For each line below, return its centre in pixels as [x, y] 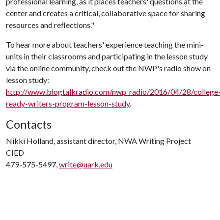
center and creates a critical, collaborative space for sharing [106, 13]
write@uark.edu [86, 164]
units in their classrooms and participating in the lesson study [107, 56]
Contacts [29, 124]
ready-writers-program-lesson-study [68, 103]
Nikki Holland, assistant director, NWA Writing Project [98, 141]
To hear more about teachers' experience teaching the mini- [105, 44]
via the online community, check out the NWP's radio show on [108, 68]
